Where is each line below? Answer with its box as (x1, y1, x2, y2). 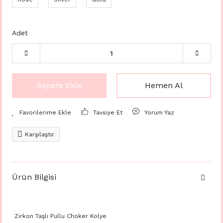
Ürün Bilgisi (12, 172, 56, 182)
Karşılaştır (25, 131, 54, 138)
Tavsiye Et (93, 109, 123, 116)
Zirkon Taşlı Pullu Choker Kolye (12, 213, 107, 220)
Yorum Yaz (144, 109, 175, 116)
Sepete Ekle (36, 81, 82, 90)
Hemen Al (145, 81, 183, 90)
